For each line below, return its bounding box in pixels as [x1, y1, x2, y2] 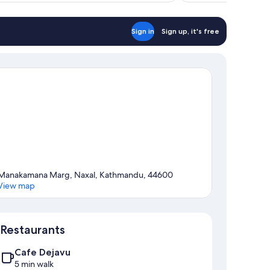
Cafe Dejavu [14, 246, 71, 259]
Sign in [131, 26, 154, 36]
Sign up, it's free [162, 26, 219, 36]
